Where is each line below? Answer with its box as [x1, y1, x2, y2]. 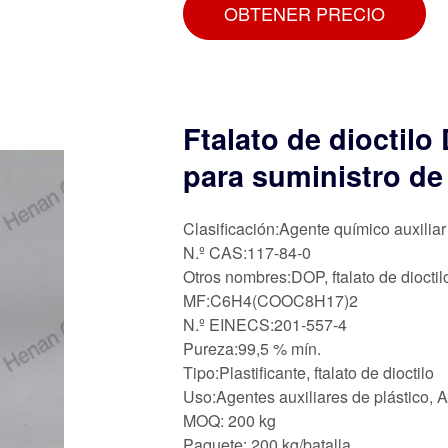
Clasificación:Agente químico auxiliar [183, 216, 446, 240]
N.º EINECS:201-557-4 [183, 312, 347, 336]
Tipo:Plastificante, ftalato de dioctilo [183, 360, 434, 384]
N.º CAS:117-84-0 [183, 240, 311, 264]
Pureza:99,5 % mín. [183, 336, 321, 360]
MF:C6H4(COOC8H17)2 [183, 288, 358, 312]
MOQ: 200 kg [183, 408, 276, 432]
